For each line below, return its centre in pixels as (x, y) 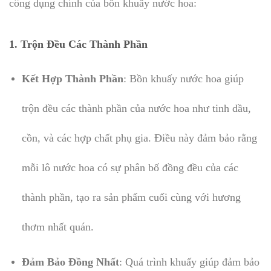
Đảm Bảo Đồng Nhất (70, 262)
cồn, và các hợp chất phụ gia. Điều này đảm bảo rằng (139, 138)
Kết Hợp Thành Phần (72, 78)
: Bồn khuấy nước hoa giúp (183, 78)
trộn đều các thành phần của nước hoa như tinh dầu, (136, 108)
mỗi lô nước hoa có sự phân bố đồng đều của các (130, 167)
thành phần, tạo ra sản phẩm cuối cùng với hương (131, 197)
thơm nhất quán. (57, 227)
